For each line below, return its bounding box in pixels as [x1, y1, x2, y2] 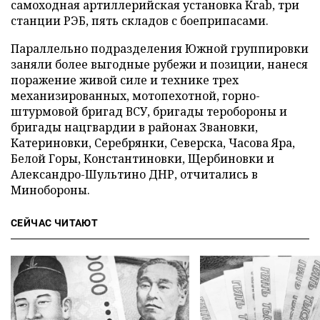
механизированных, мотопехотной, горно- [11, 88, 260, 104]
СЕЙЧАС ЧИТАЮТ [11, 217, 99, 229]
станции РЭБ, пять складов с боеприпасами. [11, 13, 269, 29]
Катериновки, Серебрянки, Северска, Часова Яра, [11, 135, 295, 151]
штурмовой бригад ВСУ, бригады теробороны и [11, 104, 287, 119]
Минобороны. [11, 182, 90, 198]
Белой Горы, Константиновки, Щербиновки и [11, 151, 274, 166]
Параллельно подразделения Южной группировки [11, 41, 309, 56]
